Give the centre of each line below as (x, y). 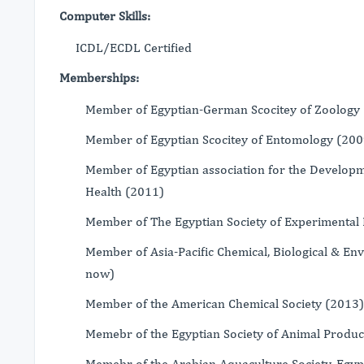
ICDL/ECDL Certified (134, 47)
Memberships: (99, 77)
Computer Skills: (105, 15)
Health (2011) (125, 191)
